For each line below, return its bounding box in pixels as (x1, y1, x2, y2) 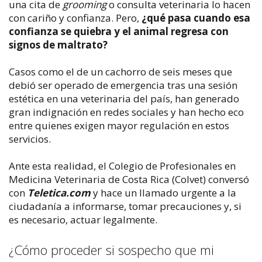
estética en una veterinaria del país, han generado (9, 91, 239, 105)
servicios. (9, 132, 51, 146)
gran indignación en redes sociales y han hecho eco (9, 105, 244, 119)
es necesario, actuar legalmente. (9, 212, 157, 226)
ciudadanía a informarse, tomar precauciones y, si (9, 199, 242, 213)
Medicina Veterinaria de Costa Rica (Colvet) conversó (9, 172, 249, 186)
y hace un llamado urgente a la (91, 185, 236, 199)
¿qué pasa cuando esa (142, 11, 250, 25)
